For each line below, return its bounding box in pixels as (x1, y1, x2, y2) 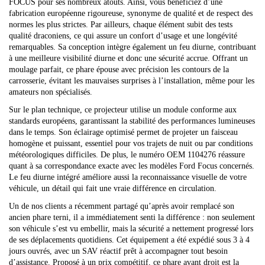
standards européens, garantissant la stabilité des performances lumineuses (9, 116, 255, 125)
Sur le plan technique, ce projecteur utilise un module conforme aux (9, 105, 237, 114)
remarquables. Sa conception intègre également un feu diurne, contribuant (9, 42, 256, 51)
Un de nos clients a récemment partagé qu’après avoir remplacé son (9, 201, 234, 211)
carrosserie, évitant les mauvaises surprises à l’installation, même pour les (9, 76, 254, 85)
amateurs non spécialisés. (9, 87, 92, 96)
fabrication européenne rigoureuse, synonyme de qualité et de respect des (9, 8, 253, 18)
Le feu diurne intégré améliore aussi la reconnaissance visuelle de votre (9, 172, 247, 182)
